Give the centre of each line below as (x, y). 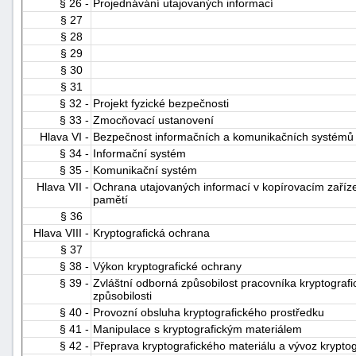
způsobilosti (122, 296)
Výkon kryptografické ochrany (167, 267)
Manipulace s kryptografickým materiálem (197, 329)
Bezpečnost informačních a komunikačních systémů (223, 137)
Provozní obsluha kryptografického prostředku (209, 313)
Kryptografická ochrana (151, 233)
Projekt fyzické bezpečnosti (161, 104)
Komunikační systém (145, 170)
